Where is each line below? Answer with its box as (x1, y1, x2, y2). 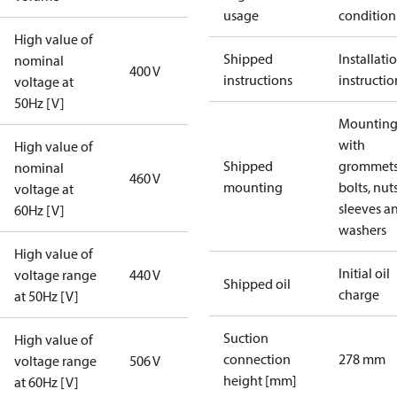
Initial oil (339, 264, 390, 282)
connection (223, 350, 291, 368)
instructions (223, 71, 292, 89)
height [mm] (223, 371, 297, 389)
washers (339, 221, 386, 238)
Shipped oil (223, 275, 291, 292)
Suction (223, 329, 269, 346)
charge (339, 285, 379, 303)
